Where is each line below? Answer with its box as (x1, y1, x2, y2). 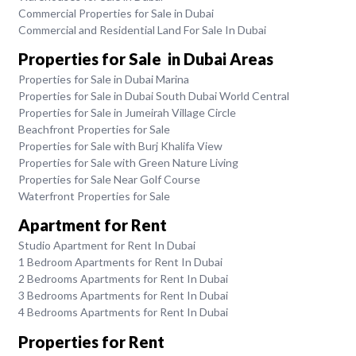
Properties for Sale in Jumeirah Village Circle (17, 106, 236, 119)
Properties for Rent (17, 331, 164, 351)
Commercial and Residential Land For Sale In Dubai (17, 22, 266, 37)
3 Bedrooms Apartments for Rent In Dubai (17, 288, 228, 303)
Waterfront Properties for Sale (17, 189, 170, 203)
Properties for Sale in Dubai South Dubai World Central (17, 89, 289, 103)
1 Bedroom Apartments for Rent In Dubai (17, 255, 222, 269)
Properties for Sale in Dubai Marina (17, 72, 189, 86)
